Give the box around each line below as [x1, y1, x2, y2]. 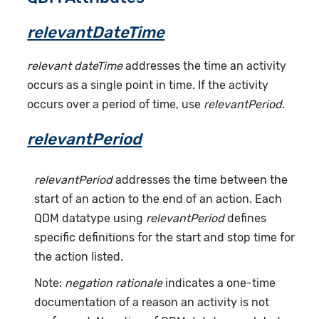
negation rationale [65, 276, 163, 290]
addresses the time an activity [122, 58, 287, 73]
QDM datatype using [34, 211, 147, 225]
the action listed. [34, 249, 124, 263]
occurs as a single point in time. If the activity [27, 78, 269, 92]
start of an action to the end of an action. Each [34, 192, 283, 206]
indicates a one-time [162, 276, 276, 290]
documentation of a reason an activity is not [34, 295, 270, 309]
